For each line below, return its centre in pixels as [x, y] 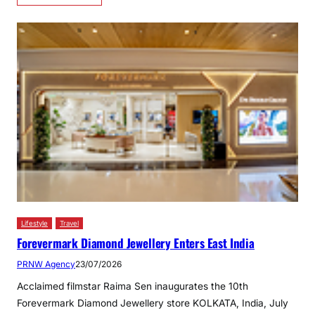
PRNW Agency [46, 264]
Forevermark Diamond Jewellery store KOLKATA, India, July [153, 303]
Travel [69, 224]
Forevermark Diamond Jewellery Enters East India [136, 243]
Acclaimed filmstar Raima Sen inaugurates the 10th [133, 287]
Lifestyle [34, 224]
